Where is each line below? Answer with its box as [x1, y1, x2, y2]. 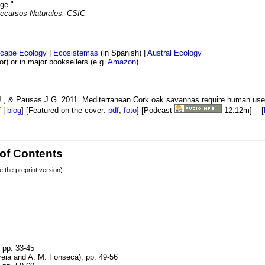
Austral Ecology [147, 49, 202, 58]
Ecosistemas [53, 49, 98, 58]
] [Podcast [137, 106, 174, 115]
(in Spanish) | [98, 49, 147, 58]
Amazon [108, 57, 136, 67]
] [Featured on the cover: [21, 106, 108, 115]
